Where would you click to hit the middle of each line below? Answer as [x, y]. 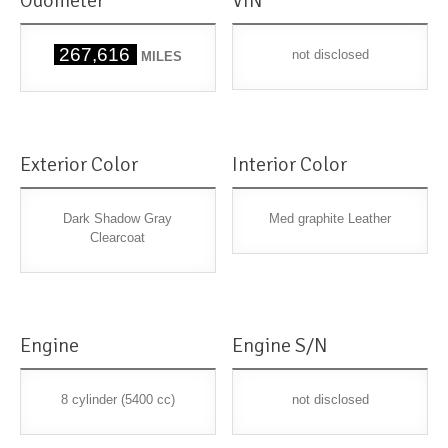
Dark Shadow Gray [118, 219]
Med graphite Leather [330, 219]
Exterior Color [79, 165]
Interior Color [290, 165]
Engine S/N [280, 346]
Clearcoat [118, 238]
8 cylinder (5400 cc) [117, 400]
